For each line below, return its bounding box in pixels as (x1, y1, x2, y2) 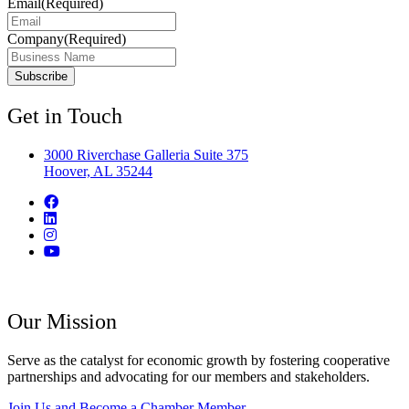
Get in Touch (7, 103, 122, 128)
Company (7, 30, 64, 47)
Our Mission (7, 309, 117, 333)
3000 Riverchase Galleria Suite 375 (44, 146, 248, 163)
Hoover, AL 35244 (44, 163, 152, 179)
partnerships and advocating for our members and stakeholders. (7, 368, 370, 384)
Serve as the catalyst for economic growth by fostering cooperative (7, 351, 390, 368)
